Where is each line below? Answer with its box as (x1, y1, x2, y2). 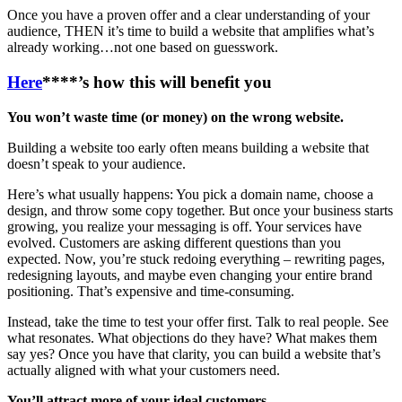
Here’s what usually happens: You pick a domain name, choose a (7, 186, 373, 202)
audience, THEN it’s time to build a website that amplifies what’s (7, 23, 374, 39)
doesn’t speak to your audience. (7, 155, 186, 171)
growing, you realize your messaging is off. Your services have (7, 218, 362, 234)
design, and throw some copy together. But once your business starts (7, 202, 393, 218)
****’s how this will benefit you (42, 72, 272, 92)
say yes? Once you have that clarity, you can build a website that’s (7, 345, 380, 362)
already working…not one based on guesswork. (7, 39, 278, 56)
